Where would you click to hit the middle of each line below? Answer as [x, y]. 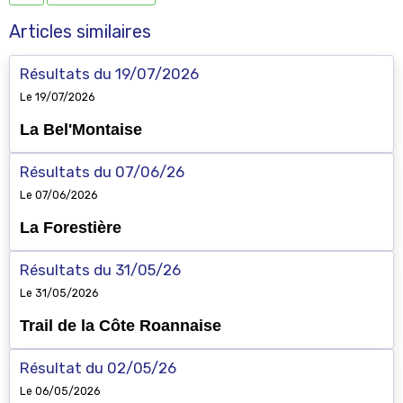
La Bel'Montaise [81, 130]
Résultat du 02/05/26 [98, 368]
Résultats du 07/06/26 [102, 172]
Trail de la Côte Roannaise [120, 326]
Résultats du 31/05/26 [100, 270]
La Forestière [70, 228]
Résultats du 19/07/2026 [109, 74]
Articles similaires [80, 31]
